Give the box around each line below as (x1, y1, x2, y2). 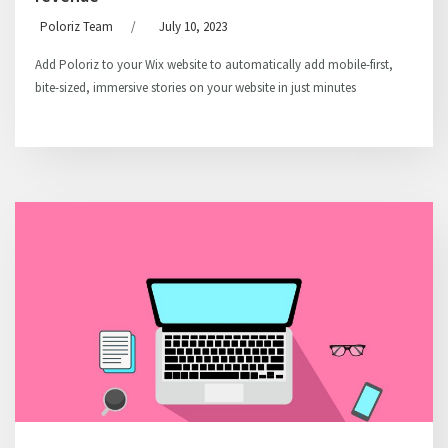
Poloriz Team (40, 18, 113, 35)
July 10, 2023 (159, 18, 227, 35)
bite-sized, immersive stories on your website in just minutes (35, 79, 356, 96)
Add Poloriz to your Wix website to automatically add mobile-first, (35, 56, 393, 73)
